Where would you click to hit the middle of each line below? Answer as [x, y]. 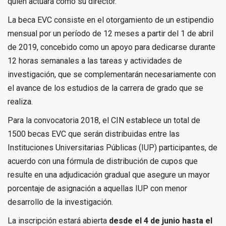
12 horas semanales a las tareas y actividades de [95, 61]
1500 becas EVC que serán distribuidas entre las [94, 134]
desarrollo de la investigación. [60, 202]
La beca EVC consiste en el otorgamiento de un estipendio [111, 20]
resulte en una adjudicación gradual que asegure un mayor [109, 175]
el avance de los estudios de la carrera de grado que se [105, 88]
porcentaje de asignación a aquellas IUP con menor [97, 188]
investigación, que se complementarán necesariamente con [112, 74]
